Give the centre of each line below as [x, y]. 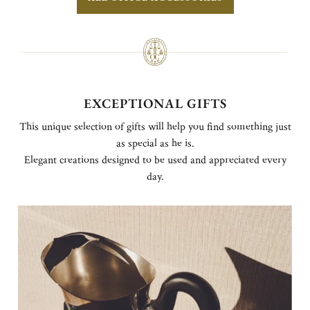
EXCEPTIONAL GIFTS [155, 104]
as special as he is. [155, 144]
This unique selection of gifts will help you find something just [155, 127]
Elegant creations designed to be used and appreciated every [155, 161]
